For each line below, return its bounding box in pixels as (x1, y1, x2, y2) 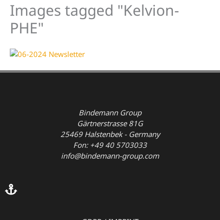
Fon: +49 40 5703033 (73, 140, 147, 150)
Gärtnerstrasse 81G (77, 118, 143, 129)
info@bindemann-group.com (61, 151, 159, 161)
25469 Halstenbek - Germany (60, 129, 160, 139)
